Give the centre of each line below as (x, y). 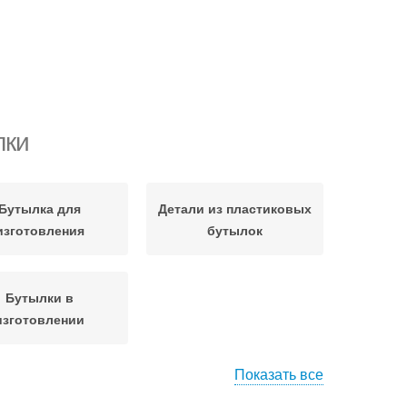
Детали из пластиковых (235, 208)
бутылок (235, 230)
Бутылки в (40, 297)
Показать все (279, 374)
